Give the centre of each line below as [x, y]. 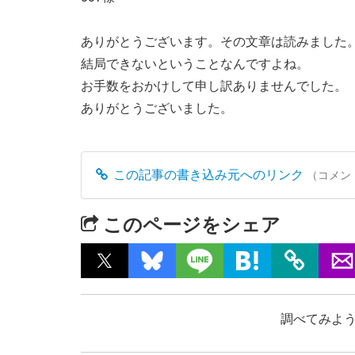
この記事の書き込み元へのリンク [206, 175]
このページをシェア [189, 225]
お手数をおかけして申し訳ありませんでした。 [214, 86]
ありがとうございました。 [157, 109]
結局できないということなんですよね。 [195, 64]
